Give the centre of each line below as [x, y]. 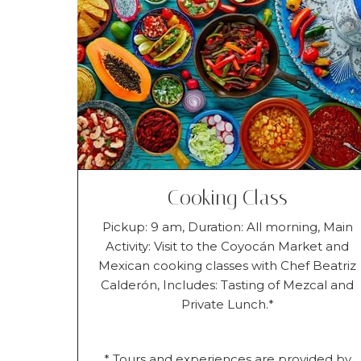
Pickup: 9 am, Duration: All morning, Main [227, 226]
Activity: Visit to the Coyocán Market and [228, 246]
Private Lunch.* [227, 304]
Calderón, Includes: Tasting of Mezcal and [228, 284]
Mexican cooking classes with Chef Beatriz [228, 265]
